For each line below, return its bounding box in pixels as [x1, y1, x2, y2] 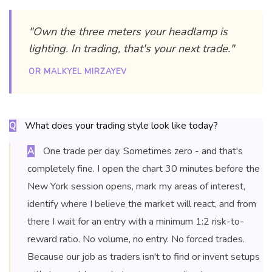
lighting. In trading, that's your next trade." [29, 41, 234, 56]
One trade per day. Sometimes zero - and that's [41, 144, 243, 158]
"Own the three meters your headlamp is [29, 24, 228, 39]
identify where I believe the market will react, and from [27, 197, 256, 211]
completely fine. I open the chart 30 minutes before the [27, 162, 260, 176]
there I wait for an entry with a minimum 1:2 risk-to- [27, 215, 244, 229]
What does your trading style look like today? [22, 119, 218, 133]
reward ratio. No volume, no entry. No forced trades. [27, 233, 245, 246]
